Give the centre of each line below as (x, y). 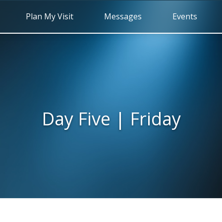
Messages (123, 16)
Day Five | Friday (111, 118)
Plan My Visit (50, 16)
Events (185, 16)
